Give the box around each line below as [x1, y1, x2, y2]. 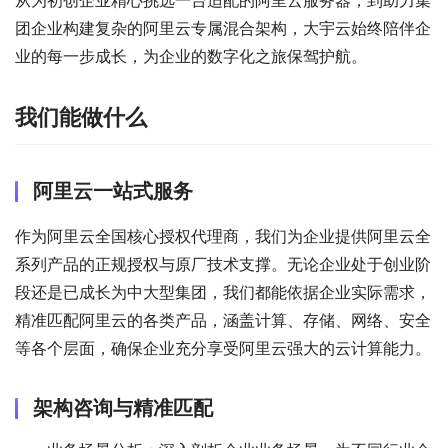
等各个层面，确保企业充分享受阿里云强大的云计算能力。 [15, 338, 431, 358]
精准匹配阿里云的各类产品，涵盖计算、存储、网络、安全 [15, 310, 431, 330]
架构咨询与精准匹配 [33, 396, 213, 420]
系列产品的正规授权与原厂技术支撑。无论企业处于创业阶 [15, 254, 431, 274]
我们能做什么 [15, 104, 147, 130]
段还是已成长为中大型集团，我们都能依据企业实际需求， [15, 282, 431, 302]
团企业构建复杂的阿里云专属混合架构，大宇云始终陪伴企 [15, 18, 431, 38]
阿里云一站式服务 [33, 179, 193, 203]
